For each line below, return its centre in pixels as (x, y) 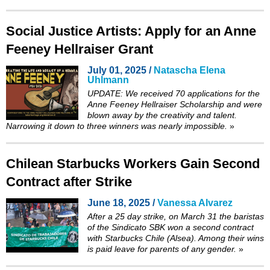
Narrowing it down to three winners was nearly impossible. (117, 126)
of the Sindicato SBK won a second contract (171, 227)
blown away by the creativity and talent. (162, 115)
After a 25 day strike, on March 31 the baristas (176, 216)
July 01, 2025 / (121, 70)
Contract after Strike (69, 181)
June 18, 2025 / (122, 202)
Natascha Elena (190, 70)
